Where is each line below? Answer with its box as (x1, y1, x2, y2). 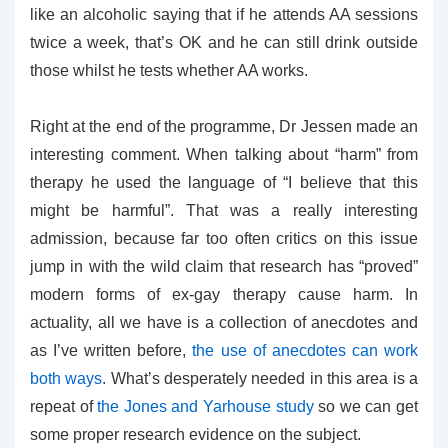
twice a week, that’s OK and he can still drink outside (30, 34, 418, 51)
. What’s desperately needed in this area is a (102, 370, 419, 387)
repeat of (30, 398, 98, 415)
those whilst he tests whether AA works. (30, 62, 308, 79)
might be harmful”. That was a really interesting (30, 202, 418, 219)
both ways (30, 370, 103, 387)
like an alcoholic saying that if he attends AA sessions (30, 6, 418, 23)
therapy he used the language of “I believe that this (30, 174, 418, 191)
